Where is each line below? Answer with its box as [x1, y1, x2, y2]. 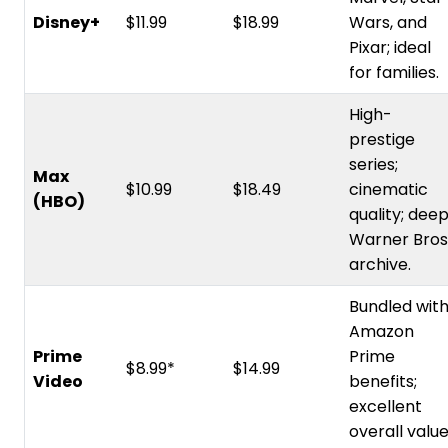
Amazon [349, 319, 414, 343]
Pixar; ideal [349, 35, 431, 59]
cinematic [349, 177, 428, 201]
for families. [349, 60, 439, 84]
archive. [349, 252, 411, 276]
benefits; [349, 369, 417, 393]
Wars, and [349, 10, 427, 34]
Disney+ [33, 10, 100, 34]
